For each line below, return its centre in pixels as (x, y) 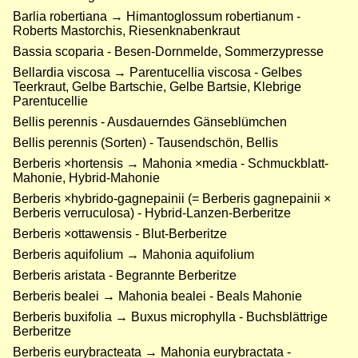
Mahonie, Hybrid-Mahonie (86, 178)
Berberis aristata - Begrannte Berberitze (125, 276)
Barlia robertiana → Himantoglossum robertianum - (157, 17)
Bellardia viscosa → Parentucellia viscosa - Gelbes (157, 73)
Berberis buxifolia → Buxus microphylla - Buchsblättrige (170, 317)
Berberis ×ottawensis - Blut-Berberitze (120, 234)
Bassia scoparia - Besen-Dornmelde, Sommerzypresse (168, 52)
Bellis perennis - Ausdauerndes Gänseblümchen (150, 122)
